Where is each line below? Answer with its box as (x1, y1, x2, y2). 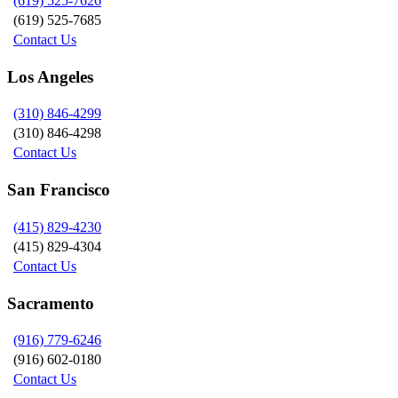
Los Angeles (7, 67, 93, 86)
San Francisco (7, 180, 110, 200)
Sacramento (7, 293, 94, 313)
